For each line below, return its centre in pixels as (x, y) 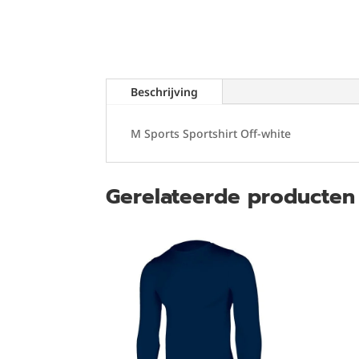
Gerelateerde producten (230, 196)
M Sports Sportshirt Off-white (211, 134)
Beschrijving (164, 92)
